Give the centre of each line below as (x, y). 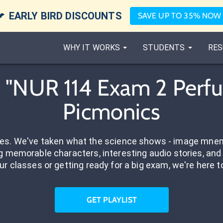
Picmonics (111, 111)
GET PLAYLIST (111, 200)
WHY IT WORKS (92, 48)
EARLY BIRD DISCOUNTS (65, 16)
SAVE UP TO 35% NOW (179, 16)
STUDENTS (164, 48)
